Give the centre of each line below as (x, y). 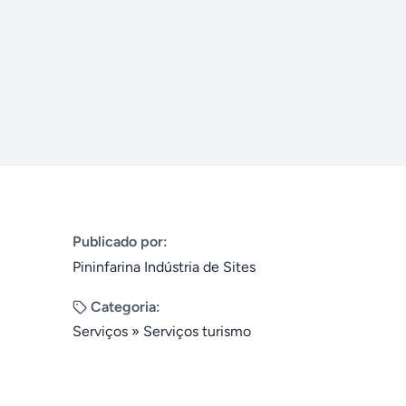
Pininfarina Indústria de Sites (164, 267)
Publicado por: (120, 242)
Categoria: (126, 307)
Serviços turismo (197, 331)
